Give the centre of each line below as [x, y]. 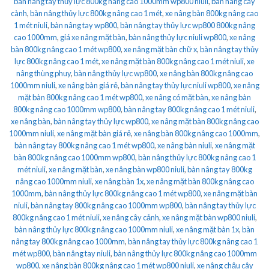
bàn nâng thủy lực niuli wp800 [177, 38]
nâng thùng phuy [44, 74]
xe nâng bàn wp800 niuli [145, 170]
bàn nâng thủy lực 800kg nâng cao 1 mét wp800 [122, 194]
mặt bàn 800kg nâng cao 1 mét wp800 [80, 98]
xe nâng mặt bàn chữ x [160, 50]
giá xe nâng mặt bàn [93, 38]
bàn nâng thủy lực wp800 [115, 74]
